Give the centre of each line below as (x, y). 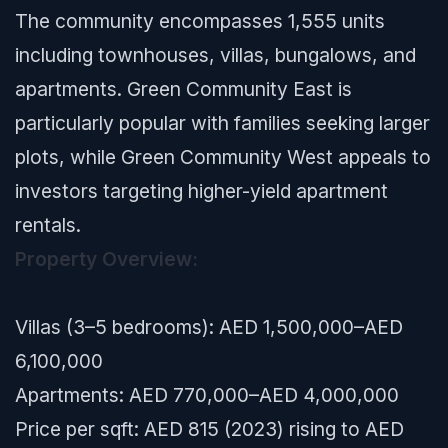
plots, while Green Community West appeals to (223, 157)
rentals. (48, 225)
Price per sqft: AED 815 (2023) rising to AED (209, 429)
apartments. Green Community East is (183, 89)
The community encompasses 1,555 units (200, 21)
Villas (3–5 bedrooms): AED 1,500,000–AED (209, 327)
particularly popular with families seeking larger (222, 123)
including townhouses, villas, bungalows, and (215, 55)
